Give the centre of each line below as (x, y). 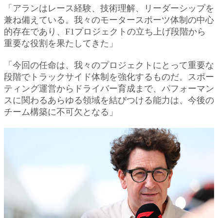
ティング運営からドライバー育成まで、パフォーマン (109, 88)
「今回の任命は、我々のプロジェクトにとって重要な (109, 65)
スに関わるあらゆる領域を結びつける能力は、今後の (109, 100)
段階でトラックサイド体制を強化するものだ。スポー (109, 77)
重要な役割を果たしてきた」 (61, 43)
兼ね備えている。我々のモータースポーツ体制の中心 (109, 20)
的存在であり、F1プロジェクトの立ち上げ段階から (105, 31)
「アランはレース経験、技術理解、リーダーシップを (109, 8)
